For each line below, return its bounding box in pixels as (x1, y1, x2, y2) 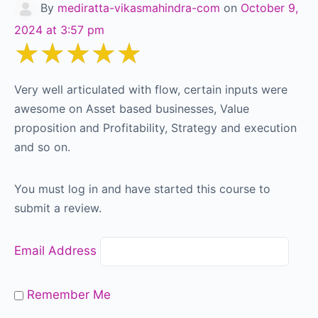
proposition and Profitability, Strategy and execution (14, 120, 297, 135)
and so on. (14, 139, 70, 154)
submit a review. (14, 200, 102, 215)
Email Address (14, 243, 97, 258)
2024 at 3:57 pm (14, 22, 104, 37)
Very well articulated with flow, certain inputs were (14, 82, 287, 97)
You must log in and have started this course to (14, 181, 270, 196)
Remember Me (23, 287, 111, 302)
